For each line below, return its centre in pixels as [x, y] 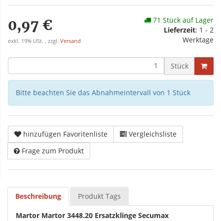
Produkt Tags [99, 196]
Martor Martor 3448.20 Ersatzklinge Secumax [92, 215]
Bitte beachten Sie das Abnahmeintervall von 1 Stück [103, 92]
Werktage [198, 39]
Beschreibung [38, 196]
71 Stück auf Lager [182, 20]
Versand [71, 41]
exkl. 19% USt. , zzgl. [34, 41]
